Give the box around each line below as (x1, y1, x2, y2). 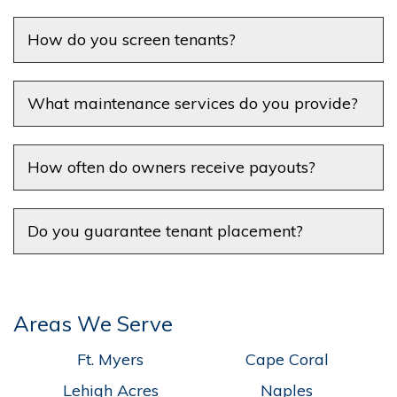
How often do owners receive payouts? (27, 156, 315, 177)
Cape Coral (245, 348, 329, 370)
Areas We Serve (13, 309, 173, 337)
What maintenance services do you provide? (27, 92, 358, 113)
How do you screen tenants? (27, 28, 236, 50)
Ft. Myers (77, 348, 144, 370)
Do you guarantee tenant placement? (27, 220, 303, 241)
